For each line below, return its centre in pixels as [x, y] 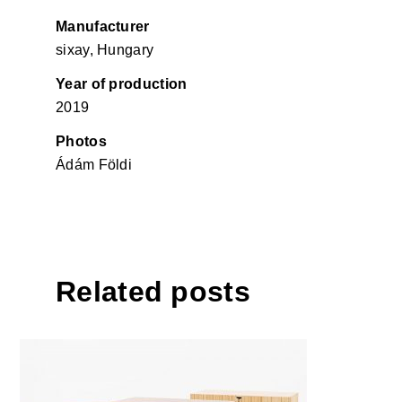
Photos [81, 141]
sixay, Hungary [105, 50]
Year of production [122, 84]
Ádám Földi [94, 165]
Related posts [153, 292]
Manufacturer [103, 26]
